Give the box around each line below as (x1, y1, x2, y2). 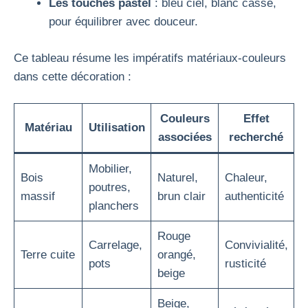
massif (20, 190, 55, 203)
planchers (88, 199, 139, 212)
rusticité (224, 257, 266, 270)
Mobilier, (88, 162, 132, 175)
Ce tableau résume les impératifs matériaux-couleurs (14, 51, 286, 65)
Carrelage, (88, 239, 142, 252)
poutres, (88, 181, 131, 194)
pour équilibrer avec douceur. (49, 15, 198, 28)
